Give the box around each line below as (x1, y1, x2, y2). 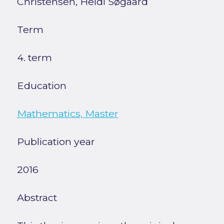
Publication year (16, 135, 95, 148)
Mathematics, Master (16, 107, 118, 120)
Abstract (16, 191, 57, 204)
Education (16, 79, 66, 92)
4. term (16, 51, 52, 64)
